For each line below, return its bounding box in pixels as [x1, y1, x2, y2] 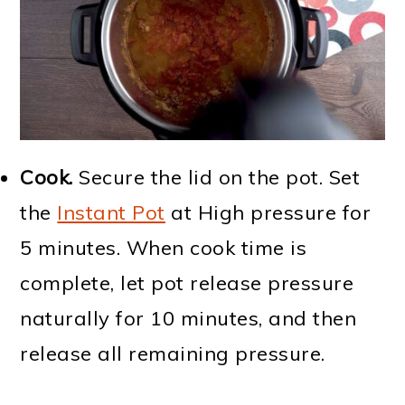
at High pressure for [165, 199, 372, 225]
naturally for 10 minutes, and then [20, 305, 357, 331]
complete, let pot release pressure [20, 269, 354, 296]
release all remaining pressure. [20, 340, 325, 366]
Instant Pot [57, 199, 165, 225]
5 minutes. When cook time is [20, 234, 307, 260]
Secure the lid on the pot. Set [72, 164, 361, 190]
